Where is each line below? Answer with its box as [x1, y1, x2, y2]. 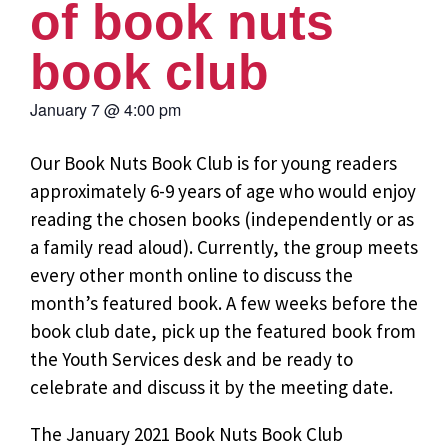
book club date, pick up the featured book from [30, 318, 416, 343]
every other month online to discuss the [30, 262, 353, 287]
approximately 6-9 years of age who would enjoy [30, 178, 416, 203]
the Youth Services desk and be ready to [30, 346, 353, 371]
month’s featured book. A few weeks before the [30, 290, 418, 315]
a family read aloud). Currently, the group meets [30, 234, 418, 259]
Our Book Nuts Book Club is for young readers [30, 150, 397, 175]
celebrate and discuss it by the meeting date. [30, 374, 393, 399]
